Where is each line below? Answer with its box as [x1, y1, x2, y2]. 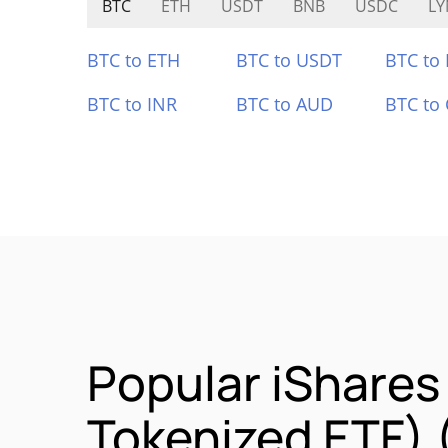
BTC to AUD [235, 92, 333, 116]
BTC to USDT [235, 48, 342, 72]
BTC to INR [87, 92, 177, 116]
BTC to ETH [87, 48, 180, 72]
